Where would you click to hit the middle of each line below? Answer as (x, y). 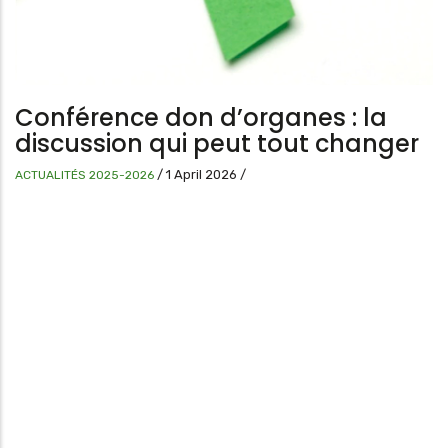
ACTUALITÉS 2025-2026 (84, 175)
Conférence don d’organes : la (201, 118)
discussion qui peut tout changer (217, 144)
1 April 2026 (203, 175)
